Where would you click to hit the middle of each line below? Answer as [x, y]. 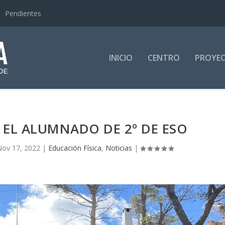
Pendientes [23, 13]
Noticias [119, 148]
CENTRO [163, 58]
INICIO [121, 58]
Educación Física [75, 148]
